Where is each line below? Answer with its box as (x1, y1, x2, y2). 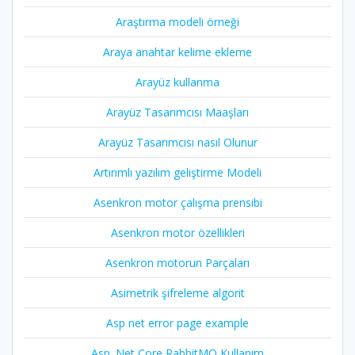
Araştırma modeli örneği (116, 14, 239, 30)
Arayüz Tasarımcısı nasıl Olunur (97, 135, 258, 151)
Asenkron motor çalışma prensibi (93, 195, 262, 211)
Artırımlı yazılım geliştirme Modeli (94, 165, 261, 181)
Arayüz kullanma (136, 74, 219, 90)
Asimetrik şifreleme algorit (110, 285, 245, 301)
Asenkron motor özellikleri (110, 225, 245, 241)
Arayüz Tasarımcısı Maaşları (106, 105, 249, 120)
